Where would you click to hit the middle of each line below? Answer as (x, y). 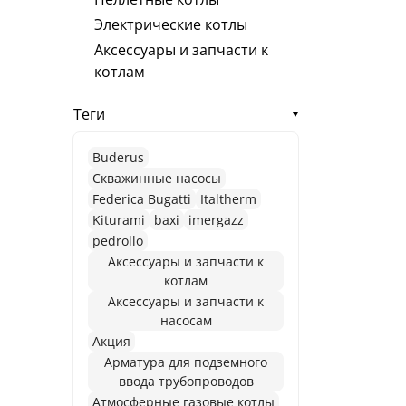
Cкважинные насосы (157, 179)
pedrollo (118, 241)
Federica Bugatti (142, 199)
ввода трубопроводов (186, 382)
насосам (186, 321)
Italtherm (228, 199)
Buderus (118, 158)
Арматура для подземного (186, 362)
